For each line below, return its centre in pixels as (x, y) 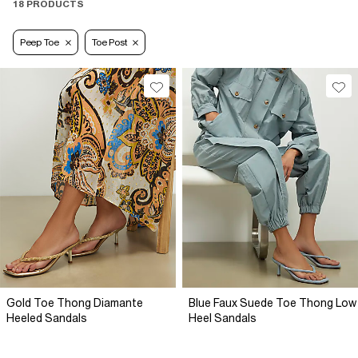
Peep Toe (40, 43)
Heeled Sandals (47, 318)
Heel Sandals (223, 318)
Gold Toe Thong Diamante (75, 303)
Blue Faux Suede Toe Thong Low (272, 303)
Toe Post (109, 43)
